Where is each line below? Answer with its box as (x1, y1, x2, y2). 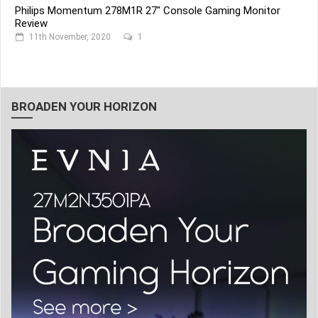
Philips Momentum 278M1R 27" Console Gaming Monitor (15, 4, 280, 18)
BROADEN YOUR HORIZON (11, 99, 157, 114)
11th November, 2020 (29, 32, 111, 43)
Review (15, 17, 48, 31)
